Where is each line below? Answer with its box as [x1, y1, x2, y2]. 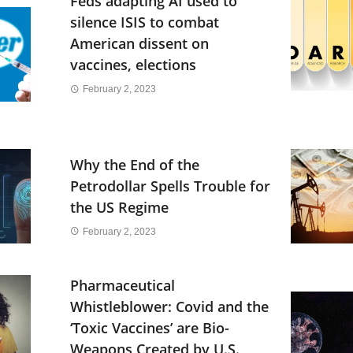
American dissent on [70, 33, 209, 53]
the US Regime [70, 197, 169, 217]
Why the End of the [70, 154, 199, 174]
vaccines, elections [70, 54, 196, 74]
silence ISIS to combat [70, 12, 219, 32]
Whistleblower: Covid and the [70, 297, 269, 317]
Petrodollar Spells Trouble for [70, 176, 270, 195]
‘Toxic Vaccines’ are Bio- [70, 318, 229, 338]
